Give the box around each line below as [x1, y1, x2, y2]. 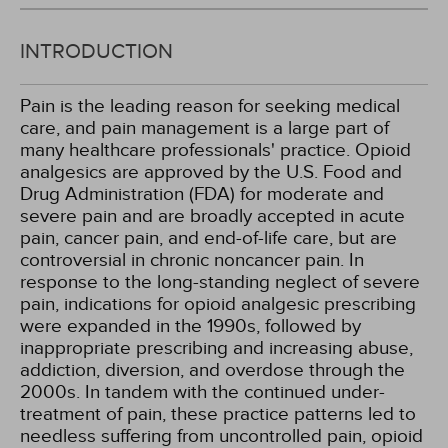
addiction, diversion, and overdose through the [20, 359, 405, 381]
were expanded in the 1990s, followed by [20, 315, 361, 337]
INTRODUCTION [20, 39, 173, 64]
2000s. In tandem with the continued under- [20, 381, 385, 403]
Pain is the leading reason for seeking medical [20, 95, 400, 117]
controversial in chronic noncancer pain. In [20, 249, 364, 271]
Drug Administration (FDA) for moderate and [20, 183, 384, 205]
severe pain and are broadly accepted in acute [20, 205, 405, 227]
